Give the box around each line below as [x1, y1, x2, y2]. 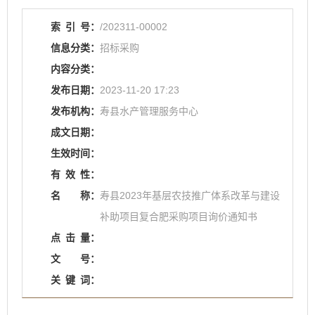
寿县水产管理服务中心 [100, 105, 198, 117]
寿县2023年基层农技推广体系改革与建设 [100, 190, 280, 201]
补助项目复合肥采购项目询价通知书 [100, 211, 257, 222]
